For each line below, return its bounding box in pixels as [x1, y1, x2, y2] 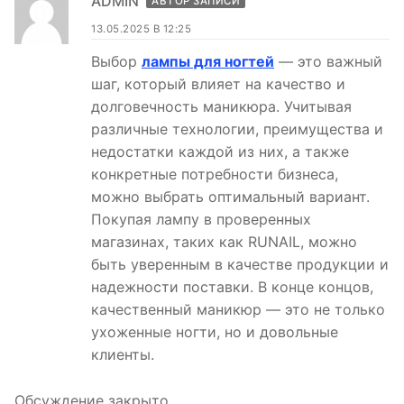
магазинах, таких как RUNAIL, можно [91, 232, 357, 251]
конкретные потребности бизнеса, [91, 164, 338, 183]
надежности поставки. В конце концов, [91, 277, 373, 296]
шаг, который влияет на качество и [91, 74, 345, 93]
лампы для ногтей [142, 51, 274, 70]
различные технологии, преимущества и [91, 119, 383, 138]
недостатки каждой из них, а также [91, 142, 349, 161]
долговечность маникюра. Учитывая [91, 96, 352, 115]
